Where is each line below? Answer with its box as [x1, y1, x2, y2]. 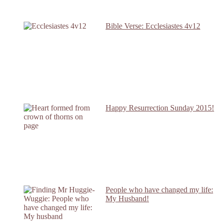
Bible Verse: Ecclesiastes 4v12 [106, 21, 200, 30]
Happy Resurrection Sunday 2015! [106, 103, 214, 112]
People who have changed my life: [106, 185, 213, 194]
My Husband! [106, 194, 149, 203]
